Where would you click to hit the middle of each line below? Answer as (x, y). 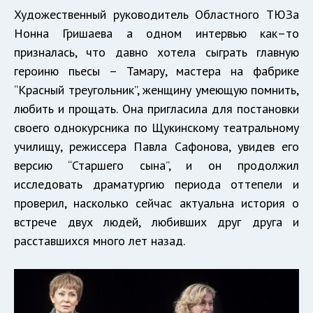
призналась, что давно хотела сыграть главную (156, 52)
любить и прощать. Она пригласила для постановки (156, 109)
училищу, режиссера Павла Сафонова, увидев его (156, 147)
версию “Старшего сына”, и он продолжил (156, 166)
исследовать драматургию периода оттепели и (156, 184)
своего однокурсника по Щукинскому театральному (156, 128)
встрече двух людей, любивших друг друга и (156, 222)
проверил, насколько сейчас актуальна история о (156, 203)
